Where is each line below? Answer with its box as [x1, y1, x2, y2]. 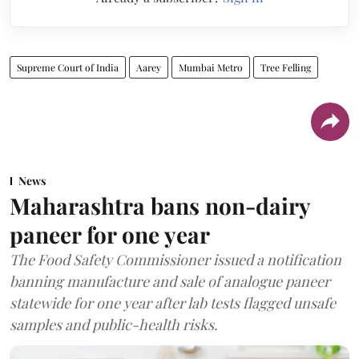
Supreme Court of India [17, 60, 119, 74]
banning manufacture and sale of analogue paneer [10, 271, 330, 291]
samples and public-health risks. [10, 314, 218, 334]
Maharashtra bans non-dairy [10, 190, 310, 220]
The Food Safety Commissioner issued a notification [10, 249, 341, 269]
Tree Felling [260, 60, 311, 74]
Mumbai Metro [179, 60, 243, 74]
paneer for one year [10, 219, 210, 249]
